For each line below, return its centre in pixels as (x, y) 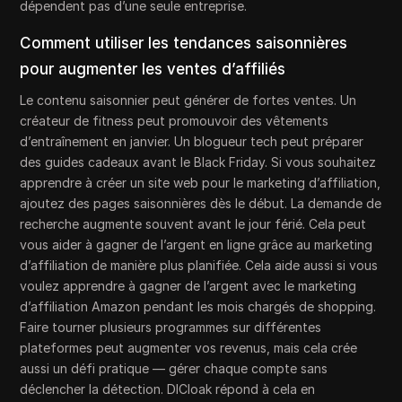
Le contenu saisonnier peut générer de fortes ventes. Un (188, 100)
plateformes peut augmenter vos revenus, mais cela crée (189, 347)
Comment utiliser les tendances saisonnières (184, 43)
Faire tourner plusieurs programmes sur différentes (171, 327)
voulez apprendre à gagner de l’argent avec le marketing (188, 285)
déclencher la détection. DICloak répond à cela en (168, 389)
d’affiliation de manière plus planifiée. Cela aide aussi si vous (199, 265)
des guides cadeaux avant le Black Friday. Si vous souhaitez (198, 162)
